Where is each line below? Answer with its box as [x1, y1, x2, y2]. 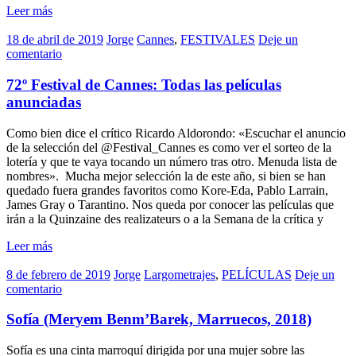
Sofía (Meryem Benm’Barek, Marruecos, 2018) [6, 311, 311, 328]
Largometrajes [144, 267, 215, 281]
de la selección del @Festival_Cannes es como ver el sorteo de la [6, 140, 331, 154]
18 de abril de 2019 [6, 33, 103, 47]
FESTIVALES [180, 33, 255, 47]
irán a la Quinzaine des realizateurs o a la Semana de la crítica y [6, 211, 323, 226]
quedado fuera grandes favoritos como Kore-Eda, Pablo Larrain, [6, 183, 328, 197]
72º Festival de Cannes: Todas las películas [6, 76, 281, 94]
